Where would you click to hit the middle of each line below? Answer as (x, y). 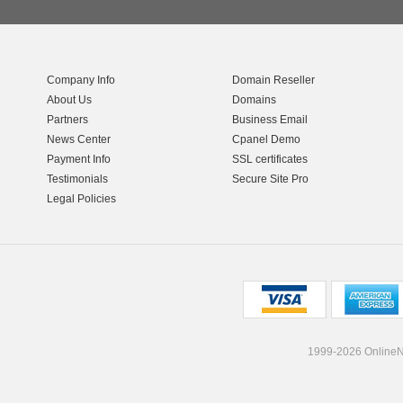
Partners (67, 119)
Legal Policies (81, 198)
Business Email (269, 119)
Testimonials (77, 179)
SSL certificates (269, 159)
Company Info (81, 80)
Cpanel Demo (266, 139)
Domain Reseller (273, 80)
